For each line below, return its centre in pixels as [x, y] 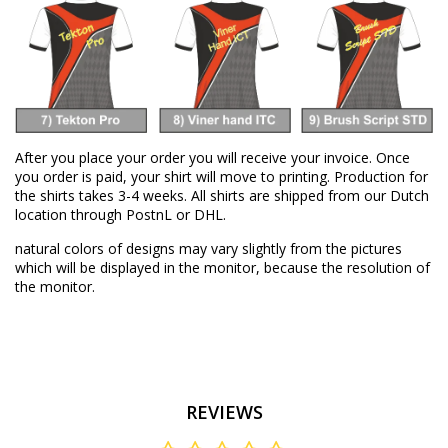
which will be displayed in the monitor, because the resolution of [222, 267]
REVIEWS [224, 411]
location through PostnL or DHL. [120, 214]
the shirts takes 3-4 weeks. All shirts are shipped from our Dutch [222, 195]
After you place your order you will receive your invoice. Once [212, 157]
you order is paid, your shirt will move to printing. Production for [221, 176]
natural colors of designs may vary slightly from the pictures [208, 248]
